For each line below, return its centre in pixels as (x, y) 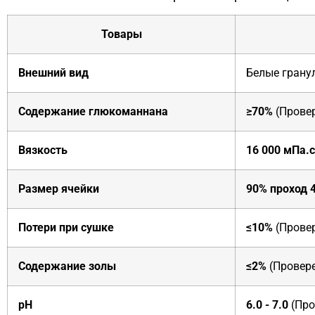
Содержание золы (67, 266)
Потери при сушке (66, 227)
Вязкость (43, 150)
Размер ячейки (59, 188)
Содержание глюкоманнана (93, 111)
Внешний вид (53, 72)
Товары (121, 34)
